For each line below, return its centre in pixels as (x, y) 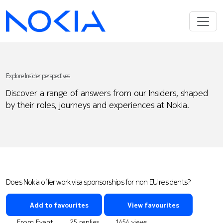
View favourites (153, 205)
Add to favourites (59, 205)
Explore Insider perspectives (38, 76)
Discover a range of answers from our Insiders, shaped (107, 93)
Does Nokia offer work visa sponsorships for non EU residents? (99, 181)
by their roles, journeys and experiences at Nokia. (98, 105)
